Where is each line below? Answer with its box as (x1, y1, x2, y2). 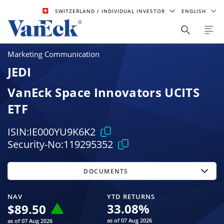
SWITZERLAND (55, 7, 97, 14)
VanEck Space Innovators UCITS (7, 83, 200, 100)
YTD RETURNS (106, 191, 155, 201)
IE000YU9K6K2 (29, 125, 95, 139)
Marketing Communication (7, 49, 99, 59)
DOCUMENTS (83, 166, 128, 175)
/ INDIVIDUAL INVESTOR (97, 7, 167, 14)
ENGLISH (181, 7, 208, 14)
